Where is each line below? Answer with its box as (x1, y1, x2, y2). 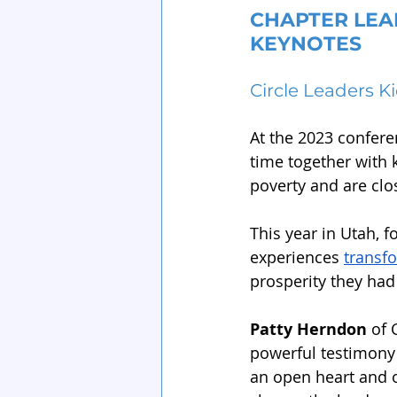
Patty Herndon (250, 317, 367, 340)
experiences (250, 245, 344, 268)
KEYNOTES (250, 31, 362, 56)
